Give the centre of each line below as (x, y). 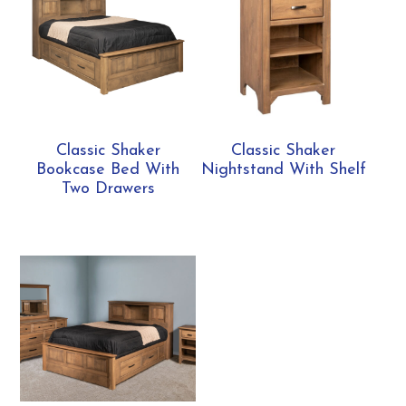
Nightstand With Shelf (283, 170)
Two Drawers (108, 189)
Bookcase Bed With (108, 170)
